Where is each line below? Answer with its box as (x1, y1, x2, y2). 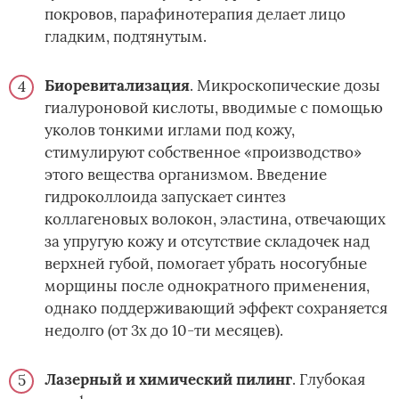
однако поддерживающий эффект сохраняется (45, 297, 387, 318)
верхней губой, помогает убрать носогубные (45, 253, 367, 273)
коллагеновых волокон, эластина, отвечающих (45, 208, 386, 229)
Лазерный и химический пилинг (45, 369, 292, 389)
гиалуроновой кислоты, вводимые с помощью (45, 97, 383, 118)
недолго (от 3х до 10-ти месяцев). (45, 320, 283, 340)
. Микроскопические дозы (190, 75, 380, 95)
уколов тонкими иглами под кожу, (45, 119, 295, 140)
